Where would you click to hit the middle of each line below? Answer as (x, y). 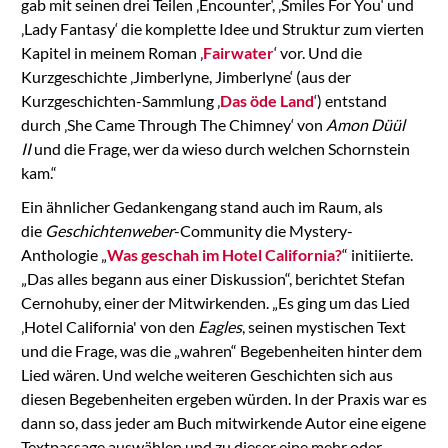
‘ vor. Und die (317, 52)
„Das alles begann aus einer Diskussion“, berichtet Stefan (212, 278)
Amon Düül (365, 124)
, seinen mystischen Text (323, 326)
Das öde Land (266, 100)
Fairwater (238, 52)
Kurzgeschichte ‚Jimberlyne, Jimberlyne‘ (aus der (185, 76)
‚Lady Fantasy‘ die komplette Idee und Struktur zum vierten (222, 28)
